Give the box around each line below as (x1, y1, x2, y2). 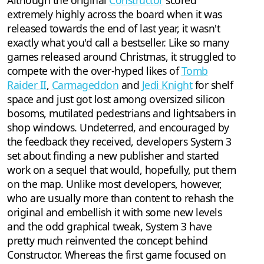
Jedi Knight (141, 78, 192, 93)
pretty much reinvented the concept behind (7, 233, 208, 248)
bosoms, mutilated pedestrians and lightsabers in (7, 106, 236, 121)
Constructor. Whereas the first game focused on (7, 247, 226, 262)
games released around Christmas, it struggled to (7, 49, 236, 64)
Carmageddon (51, 78, 118, 93)
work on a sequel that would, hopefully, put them (7, 163, 236, 177)
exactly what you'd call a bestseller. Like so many (7, 35, 229, 50)
